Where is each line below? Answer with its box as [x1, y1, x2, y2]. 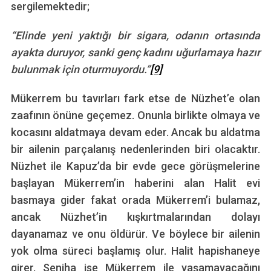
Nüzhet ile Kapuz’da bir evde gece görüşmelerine [10, 159, 261, 172]
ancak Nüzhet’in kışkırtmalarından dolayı [10, 210, 261, 223]
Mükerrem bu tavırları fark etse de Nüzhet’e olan [10, 91, 261, 105]
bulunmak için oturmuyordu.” [10, 62, 150, 76]
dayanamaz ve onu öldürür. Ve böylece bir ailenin [10, 227, 261, 240]
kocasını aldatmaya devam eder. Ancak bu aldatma [10, 125, 261, 139]
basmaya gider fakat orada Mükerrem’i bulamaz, [10, 193, 261, 206]
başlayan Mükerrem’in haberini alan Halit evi [10, 176, 261, 189]
